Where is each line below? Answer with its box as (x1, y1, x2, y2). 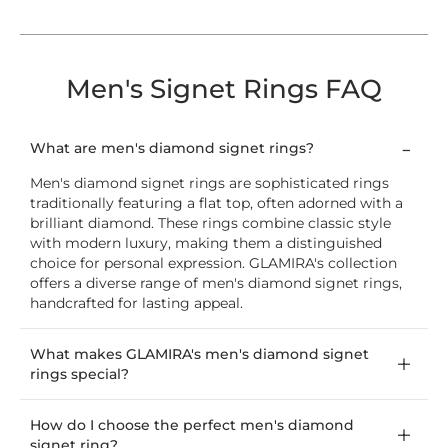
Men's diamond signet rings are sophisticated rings (30, 173, 389, 192)
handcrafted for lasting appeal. (30, 293, 243, 312)
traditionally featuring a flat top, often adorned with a (30, 193, 403, 212)
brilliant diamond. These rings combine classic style (30, 213, 391, 232)
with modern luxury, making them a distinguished (30, 233, 382, 252)
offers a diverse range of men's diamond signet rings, (30, 273, 402, 292)
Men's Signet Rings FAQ (66, 72, 382, 105)
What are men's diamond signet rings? (30, 138, 314, 157)
